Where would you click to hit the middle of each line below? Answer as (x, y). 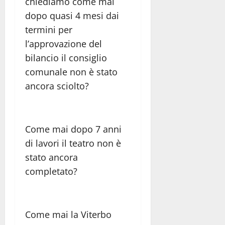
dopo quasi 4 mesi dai (72, 15)
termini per (49, 29)
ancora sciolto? (57, 86)
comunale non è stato (71, 72)
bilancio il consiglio (66, 58)
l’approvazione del (64, 43)
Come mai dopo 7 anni (73, 129)
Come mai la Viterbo (68, 214)
